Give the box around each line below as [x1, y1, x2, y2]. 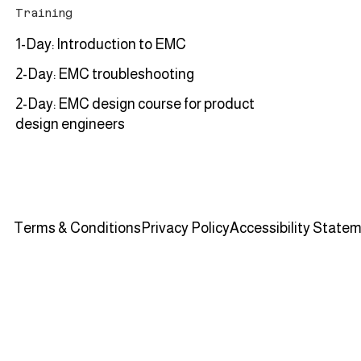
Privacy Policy [141, 220, 230, 237]
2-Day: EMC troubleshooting [15, 66, 195, 83]
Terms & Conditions [14, 220, 142, 237]
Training [15, 6, 73, 20]
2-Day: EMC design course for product [15, 96, 255, 113]
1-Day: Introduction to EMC [15, 36, 187, 53]
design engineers [15, 116, 126, 133]
